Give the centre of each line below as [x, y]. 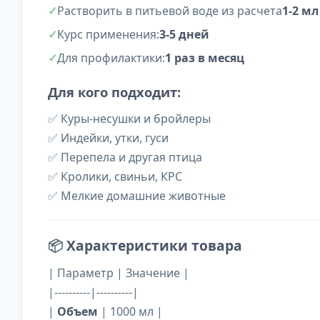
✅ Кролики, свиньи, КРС [115, 177]
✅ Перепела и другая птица [125, 157]
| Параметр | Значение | [119, 273]
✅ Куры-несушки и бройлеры [129, 119]
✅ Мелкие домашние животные [137, 196]
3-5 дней [184, 35]
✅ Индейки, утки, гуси [108, 138]
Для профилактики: [111, 58]
